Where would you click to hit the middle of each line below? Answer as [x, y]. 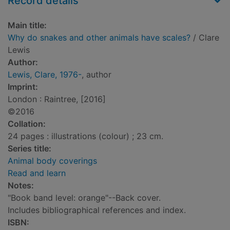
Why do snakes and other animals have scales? [99, 38]
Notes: [21, 186]
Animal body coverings [52, 161]
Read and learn [37, 173]
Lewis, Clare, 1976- [45, 75]
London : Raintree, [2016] [57, 99]
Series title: [30, 149]
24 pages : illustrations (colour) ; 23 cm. [85, 136]
